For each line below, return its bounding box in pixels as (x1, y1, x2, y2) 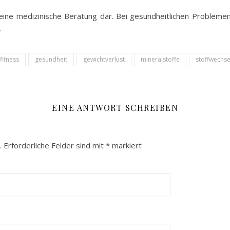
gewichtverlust (83, 55, 125, 64)
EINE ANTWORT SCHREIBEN (52, 102, 178, 113)
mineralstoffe (141, 55, 180, 64)
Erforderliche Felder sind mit (4, 140, 106, 150)
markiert (110, 140, 142, 150)
